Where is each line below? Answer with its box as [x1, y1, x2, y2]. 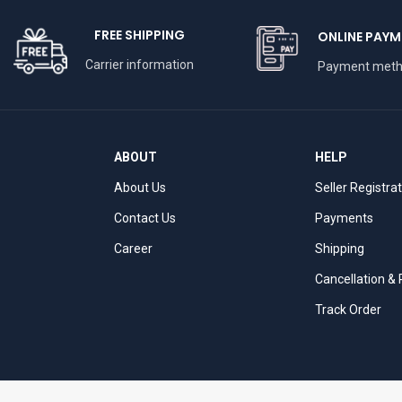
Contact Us [114, 210, 176, 225]
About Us [114, 179, 166, 195]
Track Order [315, 301, 381, 317]
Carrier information [85, 57, 194, 72]
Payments [315, 210, 373, 225]
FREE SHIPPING [94, 25, 185, 44]
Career [114, 240, 153, 256]
